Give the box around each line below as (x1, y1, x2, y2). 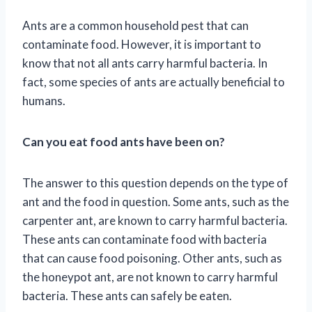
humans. (22, 93, 65, 108)
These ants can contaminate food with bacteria (22, 231, 267, 247)
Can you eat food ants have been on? (22, 134, 225, 149)
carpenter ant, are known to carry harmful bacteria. (22, 212, 288, 228)
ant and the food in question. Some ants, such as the (22, 194, 289, 209)
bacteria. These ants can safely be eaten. (22, 288, 232, 303)
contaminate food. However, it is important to (22, 36, 261, 52)
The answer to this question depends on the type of (22, 175, 288, 190)
